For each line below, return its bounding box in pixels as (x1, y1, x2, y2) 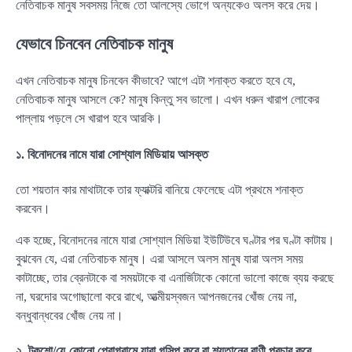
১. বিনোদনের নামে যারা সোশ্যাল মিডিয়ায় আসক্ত (16, 147, 208, 161)
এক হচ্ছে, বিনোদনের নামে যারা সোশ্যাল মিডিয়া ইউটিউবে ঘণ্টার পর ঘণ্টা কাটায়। (16, 233, 335, 247)
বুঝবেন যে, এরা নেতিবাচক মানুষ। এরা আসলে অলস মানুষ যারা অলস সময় (16, 251, 303, 266)
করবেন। (16, 201, 50, 215)
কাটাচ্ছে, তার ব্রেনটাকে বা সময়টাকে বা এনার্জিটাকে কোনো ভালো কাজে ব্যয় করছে (16, 270, 334, 284)
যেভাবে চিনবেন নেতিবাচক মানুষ (16, 34, 173, 53)
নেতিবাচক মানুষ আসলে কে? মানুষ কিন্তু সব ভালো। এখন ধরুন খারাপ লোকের (16, 93, 319, 107)
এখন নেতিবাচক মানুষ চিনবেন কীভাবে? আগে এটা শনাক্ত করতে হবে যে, (16, 74, 295, 88)
